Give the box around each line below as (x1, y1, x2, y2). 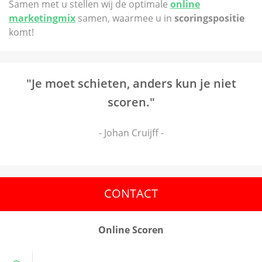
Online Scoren (98, 223, 164, 236)
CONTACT (104, 185, 158, 201)
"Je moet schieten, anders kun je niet (26, 75, 236, 91)
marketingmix (9, 12, 75, 25)
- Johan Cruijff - (98, 126, 164, 139)
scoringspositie (174, 12, 244, 25)
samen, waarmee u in (75, 12, 174, 25)
